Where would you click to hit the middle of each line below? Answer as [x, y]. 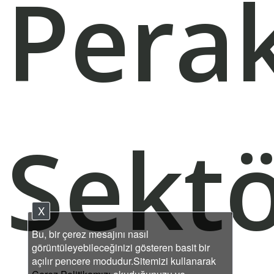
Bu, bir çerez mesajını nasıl [91, 234]
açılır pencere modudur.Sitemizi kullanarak [124, 261]
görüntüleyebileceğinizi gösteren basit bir [121, 247]
